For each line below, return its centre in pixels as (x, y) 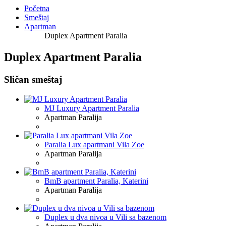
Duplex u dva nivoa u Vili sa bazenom (105, 217)
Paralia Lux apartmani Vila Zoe (94, 144)
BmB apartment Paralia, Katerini (96, 181)
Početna (37, 9)
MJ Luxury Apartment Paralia (92, 108)
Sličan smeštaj (33, 80)
